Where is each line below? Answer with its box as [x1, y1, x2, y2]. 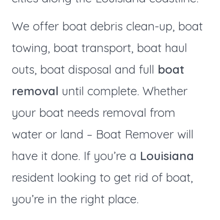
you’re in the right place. [11, 191, 138, 206]
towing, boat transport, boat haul [11, 40, 187, 55]
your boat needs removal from [11, 105, 175, 120]
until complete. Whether [58, 83, 188, 98]
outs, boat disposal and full [11, 61, 158, 77]
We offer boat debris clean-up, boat [11, 18, 203, 33]
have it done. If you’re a [11, 148, 140, 163]
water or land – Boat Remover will [11, 126, 193, 141]
